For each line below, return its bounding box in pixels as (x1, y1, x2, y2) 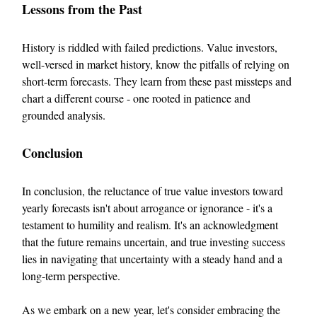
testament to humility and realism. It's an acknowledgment (22, 217, 278, 233)
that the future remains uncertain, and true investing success (22, 234, 285, 250)
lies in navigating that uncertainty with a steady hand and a (22, 251, 282, 267)
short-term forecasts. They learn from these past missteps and (22, 74, 292, 89)
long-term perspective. (22, 268, 120, 284)
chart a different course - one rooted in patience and (22, 91, 250, 106)
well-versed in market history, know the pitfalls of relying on (22, 57, 289, 72)
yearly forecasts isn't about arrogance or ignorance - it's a (22, 200, 272, 216)
